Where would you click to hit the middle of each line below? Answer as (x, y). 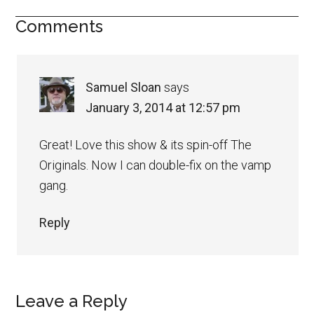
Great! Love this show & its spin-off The (146, 144)
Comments (60, 26)
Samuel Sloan (124, 87)
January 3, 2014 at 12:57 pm (163, 107)
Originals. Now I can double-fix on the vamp (156, 165)
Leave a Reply (72, 301)
